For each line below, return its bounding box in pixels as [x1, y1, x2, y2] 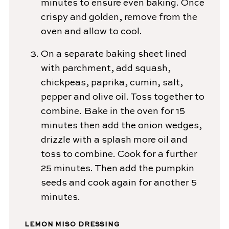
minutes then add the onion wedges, [40, 121, 202, 131]
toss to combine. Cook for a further [40, 150, 197, 159]
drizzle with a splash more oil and [40, 135, 188, 145]
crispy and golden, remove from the [40, 13, 197, 22]
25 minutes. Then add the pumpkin [40, 164, 194, 174]
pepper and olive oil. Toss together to [40, 93, 204, 102]
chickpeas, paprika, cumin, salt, [40, 78, 183, 88]
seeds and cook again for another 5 [40, 178, 197, 188]
